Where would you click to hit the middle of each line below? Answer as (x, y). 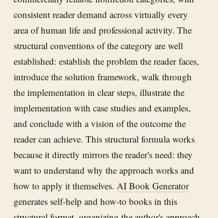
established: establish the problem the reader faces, (106, 61)
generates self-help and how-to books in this (95, 201)
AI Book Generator (153, 185)
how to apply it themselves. (65, 185)
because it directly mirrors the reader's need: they (103, 154)
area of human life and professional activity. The (103, 30)
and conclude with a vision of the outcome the (100, 123)
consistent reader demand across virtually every (101, 14)
